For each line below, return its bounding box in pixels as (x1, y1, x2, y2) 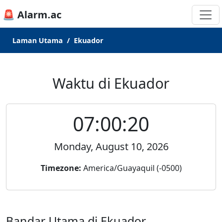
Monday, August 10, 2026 (54, 140, 168, 153)
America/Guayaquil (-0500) (81, 163, 182, 173)
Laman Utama (12, 36, 63, 45)
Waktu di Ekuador (53, 73, 169, 93)
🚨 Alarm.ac (2, 8, 61, 21)
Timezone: (40, 163, 81, 173)
